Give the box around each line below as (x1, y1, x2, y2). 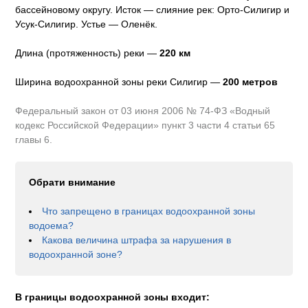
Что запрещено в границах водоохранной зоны (42, 206, 256, 217)
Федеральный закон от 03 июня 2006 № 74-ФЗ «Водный (15, 105, 271, 117)
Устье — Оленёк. (81, 19, 158, 30)
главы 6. (15, 134, 53, 146)
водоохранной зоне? (29, 249, 123, 261)
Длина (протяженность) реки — (15, 47, 160, 59)
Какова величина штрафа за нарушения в (42, 234, 232, 246)
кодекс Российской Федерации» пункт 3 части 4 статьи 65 (15, 120, 276, 131)
